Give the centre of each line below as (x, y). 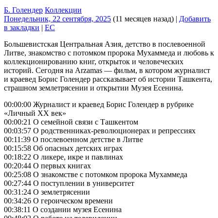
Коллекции (63, 10)
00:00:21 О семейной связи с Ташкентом (71, 122)
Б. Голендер (23, 10)
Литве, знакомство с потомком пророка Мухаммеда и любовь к (109, 53)
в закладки (22, 27)
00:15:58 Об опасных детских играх (63, 148)
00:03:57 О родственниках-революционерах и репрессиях (100, 130)
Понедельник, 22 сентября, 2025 (57, 18)
